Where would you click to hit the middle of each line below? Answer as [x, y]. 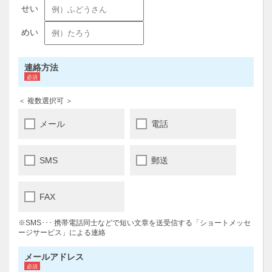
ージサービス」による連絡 [62, 232]
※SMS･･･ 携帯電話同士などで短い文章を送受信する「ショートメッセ [134, 223]
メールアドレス [54, 257]
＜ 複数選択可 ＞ [46, 100]
